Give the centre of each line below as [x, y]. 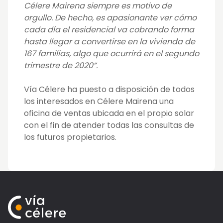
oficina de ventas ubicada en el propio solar [109, 113]
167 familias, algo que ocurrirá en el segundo [111, 54]
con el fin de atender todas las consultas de [109, 125]
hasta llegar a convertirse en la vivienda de [110, 42]
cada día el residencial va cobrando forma [109, 30]
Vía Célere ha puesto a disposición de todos [109, 90]
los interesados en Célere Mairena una [99, 102]
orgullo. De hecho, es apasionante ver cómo [110, 18]
